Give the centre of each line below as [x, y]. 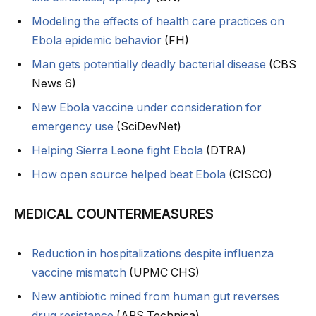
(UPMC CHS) [163, 273]
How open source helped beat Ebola [129, 174]
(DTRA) [225, 150]
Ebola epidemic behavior [97, 40]
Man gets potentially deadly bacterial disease [149, 64]
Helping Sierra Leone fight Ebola [117, 150]
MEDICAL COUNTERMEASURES [114, 214]
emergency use [73, 126]
